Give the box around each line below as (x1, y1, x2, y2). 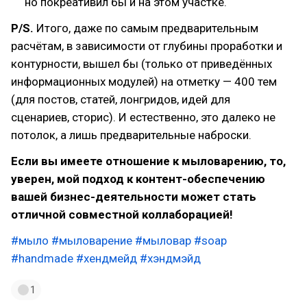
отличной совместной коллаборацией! (11, 208, 233, 221)
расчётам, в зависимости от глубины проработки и (11, 39, 282, 53)
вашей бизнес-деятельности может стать (11, 190, 256, 204)
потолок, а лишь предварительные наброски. (11, 128, 251, 142)
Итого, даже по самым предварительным (36, 21, 258, 35)
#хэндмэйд (140, 251, 201, 265)
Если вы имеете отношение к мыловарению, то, (11, 154, 286, 168)
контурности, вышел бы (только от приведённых (11, 57, 272, 71)
